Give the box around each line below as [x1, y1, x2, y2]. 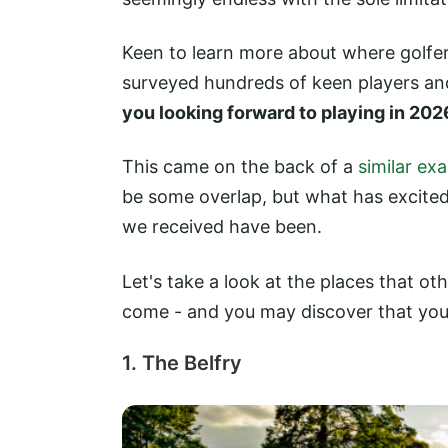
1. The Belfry [122, 350, 242, 375]
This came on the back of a [122, 156, 358, 178]
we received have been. [122, 216, 322, 238]
